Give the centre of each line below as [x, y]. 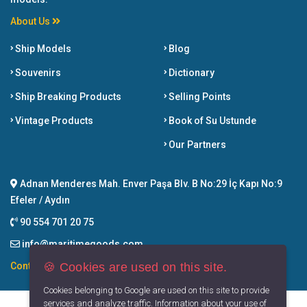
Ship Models [42, 49]
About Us [31, 22]
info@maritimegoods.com [83, 244]
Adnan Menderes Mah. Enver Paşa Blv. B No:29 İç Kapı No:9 [150, 184]
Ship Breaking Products [67, 97]
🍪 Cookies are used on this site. [135, 267]
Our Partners [196, 145]
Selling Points [199, 97]
